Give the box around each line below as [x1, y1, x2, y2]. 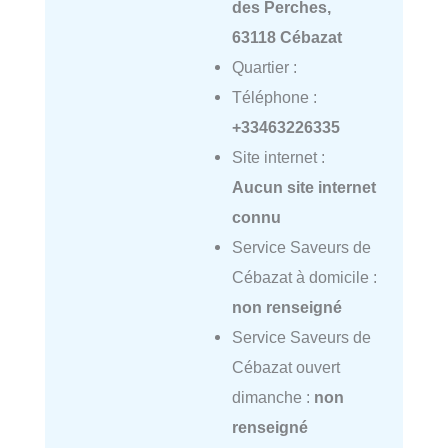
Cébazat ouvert [231, 358, 340, 377]
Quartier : [231, 58, 297, 77]
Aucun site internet [231, 178, 376, 197]
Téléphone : [231, 88, 317, 107]
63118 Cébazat [231, 28, 342, 47]
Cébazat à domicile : [231, 268, 377, 287]
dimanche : [231, 388, 314, 407]
